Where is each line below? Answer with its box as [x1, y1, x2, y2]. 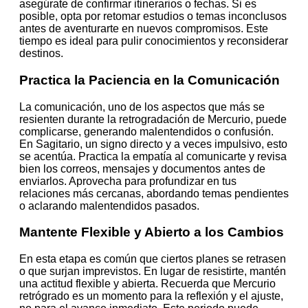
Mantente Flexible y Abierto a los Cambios [19, 225, 284, 240]
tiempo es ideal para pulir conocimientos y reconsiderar [19, 35, 288, 47]
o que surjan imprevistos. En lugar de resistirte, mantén [19, 265, 286, 278]
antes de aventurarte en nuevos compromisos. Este [19, 23, 268, 35]
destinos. [19, 47, 63, 60]
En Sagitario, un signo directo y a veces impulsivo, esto [19, 137, 287, 150]
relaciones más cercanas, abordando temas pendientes [19, 187, 289, 199]
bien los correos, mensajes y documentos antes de [19, 162, 265, 175]
